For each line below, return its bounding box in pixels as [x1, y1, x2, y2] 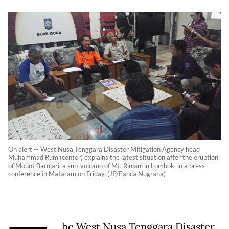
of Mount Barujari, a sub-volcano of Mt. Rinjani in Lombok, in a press [8, 162, 205, 170]
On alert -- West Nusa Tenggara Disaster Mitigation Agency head [8, 145, 200, 154]
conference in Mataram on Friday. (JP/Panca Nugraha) [8, 170, 166, 178]
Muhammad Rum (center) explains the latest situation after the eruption [8, 153, 218, 162]
